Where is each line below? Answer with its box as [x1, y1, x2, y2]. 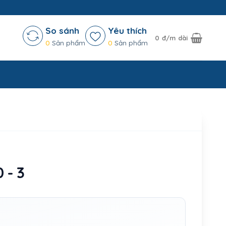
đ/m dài [161, 34, 188, 42]
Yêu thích [108, 25, 147, 36]
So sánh [45, 25, 80, 36]
